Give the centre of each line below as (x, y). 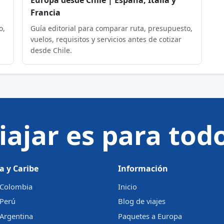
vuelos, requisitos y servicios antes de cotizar (106, 39)
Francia (46, 12)
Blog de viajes (142, 201)
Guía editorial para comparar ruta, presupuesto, (112, 28)
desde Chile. (51, 50)
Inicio (127, 186)
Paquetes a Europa (150, 216)
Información (143, 169)
